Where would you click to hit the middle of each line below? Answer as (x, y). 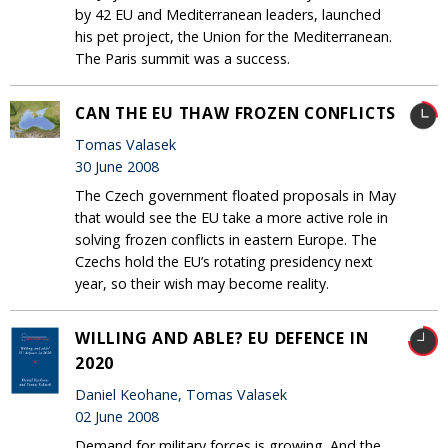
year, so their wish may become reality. (202, 283)
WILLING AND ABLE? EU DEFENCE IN (222, 337)
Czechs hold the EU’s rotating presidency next (224, 261)
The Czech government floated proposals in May (235, 195)
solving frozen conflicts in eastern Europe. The (226, 239)
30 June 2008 (117, 166)
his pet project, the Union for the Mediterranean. (233, 36)
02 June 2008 (117, 416)
